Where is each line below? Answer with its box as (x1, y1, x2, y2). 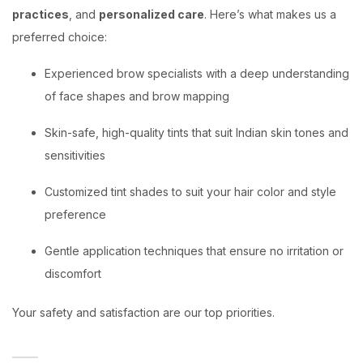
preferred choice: (12, 30, 107, 44)
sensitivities (45, 148, 105, 162)
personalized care (99, 7, 204, 21)
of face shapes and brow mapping (45, 89, 229, 103)
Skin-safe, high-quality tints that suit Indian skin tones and (45, 126, 348, 139)
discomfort (45, 267, 101, 280)
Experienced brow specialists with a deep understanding (45, 66, 349, 80)
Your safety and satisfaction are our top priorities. (12, 305, 275, 319)
